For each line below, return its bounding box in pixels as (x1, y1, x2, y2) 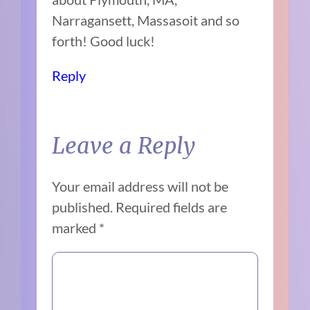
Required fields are (116, 199, 228, 216)
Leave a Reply (52, 132, 196, 161)
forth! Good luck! (52, 32, 156, 49)
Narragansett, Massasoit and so (52, 11, 240, 28)
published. (52, 199, 113, 216)
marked (52, 219, 100, 237)
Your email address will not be (52, 178, 229, 195)
